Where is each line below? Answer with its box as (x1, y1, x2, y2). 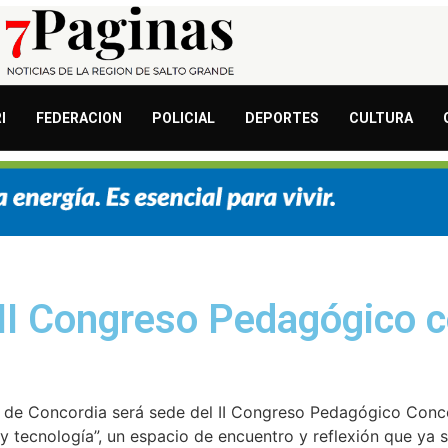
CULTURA (349, 110, 413, 127)
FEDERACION (36, 110, 122, 127)
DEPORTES (245, 110, 319, 127)
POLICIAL (152, 110, 215, 127)
